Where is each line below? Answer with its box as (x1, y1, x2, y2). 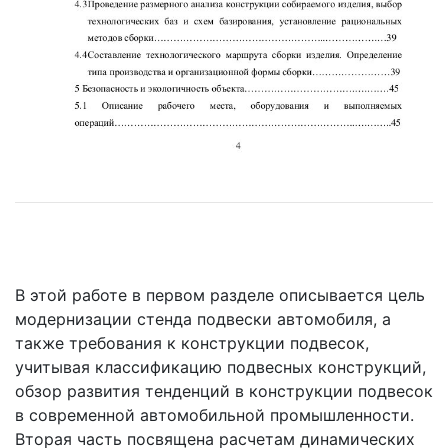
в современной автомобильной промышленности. (15, 405, 414, 426)
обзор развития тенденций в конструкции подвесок (15, 381, 433, 402)
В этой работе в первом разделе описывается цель (15, 285, 425, 306)
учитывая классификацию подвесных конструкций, (15, 357, 426, 378)
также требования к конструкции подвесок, (15, 333, 369, 354)
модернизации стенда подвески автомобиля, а (15, 309, 391, 330)
